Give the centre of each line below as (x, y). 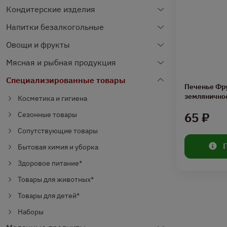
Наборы (31, 212)
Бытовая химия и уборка (58, 147)
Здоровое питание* (50, 163)
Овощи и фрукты (38, 45)
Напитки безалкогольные (55, 27)
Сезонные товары (47, 115)
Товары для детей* (49, 196)
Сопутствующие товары (58, 131)
